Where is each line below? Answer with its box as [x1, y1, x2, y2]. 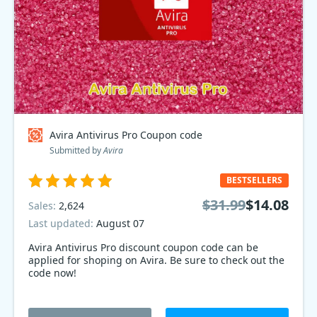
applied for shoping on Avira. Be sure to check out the [28, 253, 284, 267]
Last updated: [28, 217, 96, 230]
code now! [28, 266, 76, 279]
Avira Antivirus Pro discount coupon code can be [28, 241, 258, 254]
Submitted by [50, 144, 103, 156]
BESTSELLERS [226, 174, 282, 186]
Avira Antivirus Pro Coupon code [50, 128, 202, 142]
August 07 [96, 217, 144, 230]
